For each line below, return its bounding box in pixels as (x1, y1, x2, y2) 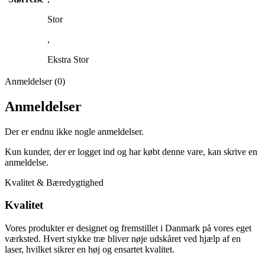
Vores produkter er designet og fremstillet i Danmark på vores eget (5, 223, 251, 234)
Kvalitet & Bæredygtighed (5, 177, 104, 188)
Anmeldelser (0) (5, 76, 65, 86)
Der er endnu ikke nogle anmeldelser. (5, 126, 144, 137)
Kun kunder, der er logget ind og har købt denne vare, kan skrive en (5, 146, 257, 157)
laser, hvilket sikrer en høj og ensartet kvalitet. (5, 244, 174, 255)
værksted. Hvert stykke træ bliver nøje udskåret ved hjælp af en (5, 234, 241, 244)
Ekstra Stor (47, 54, 89, 64)
